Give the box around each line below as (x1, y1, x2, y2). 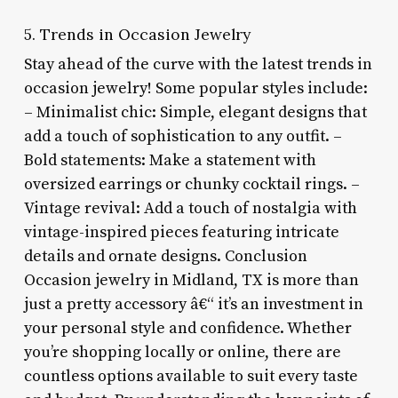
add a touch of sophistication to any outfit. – (23, 125, 342, 147)
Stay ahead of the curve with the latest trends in (23, 53, 372, 75)
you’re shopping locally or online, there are (23, 341, 341, 362)
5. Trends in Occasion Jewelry (23, 23, 251, 44)
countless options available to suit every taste (23, 365, 358, 386)
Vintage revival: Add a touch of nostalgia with (23, 197, 357, 219)
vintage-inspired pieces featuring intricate (23, 221, 339, 243)
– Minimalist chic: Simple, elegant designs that (23, 101, 367, 123)
